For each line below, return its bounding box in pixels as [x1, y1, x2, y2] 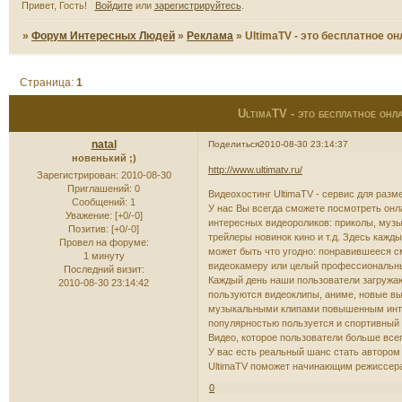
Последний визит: [63, 264, 144, 275]
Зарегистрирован [36, 170, 116, 181]
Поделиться [208, 138, 260, 149]
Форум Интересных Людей [31, 30, 176, 43]
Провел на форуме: [58, 237, 149, 249]
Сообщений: [72, 197, 127, 208]
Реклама [187, 30, 234, 43]
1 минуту [83, 250, 125, 262]
